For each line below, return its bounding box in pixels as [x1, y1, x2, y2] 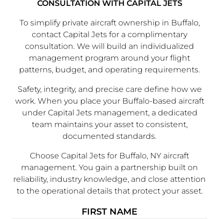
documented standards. [63, 131, 156, 141]
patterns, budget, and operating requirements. [19, 65, 200, 74]
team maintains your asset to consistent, [31, 119, 188, 129]
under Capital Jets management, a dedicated [22, 108, 197, 117]
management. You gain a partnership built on [21, 162, 198, 172]
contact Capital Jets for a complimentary [32, 29, 187, 39]
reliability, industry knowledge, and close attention [13, 174, 206, 184]
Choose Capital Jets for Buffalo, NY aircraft [30, 151, 189, 160]
